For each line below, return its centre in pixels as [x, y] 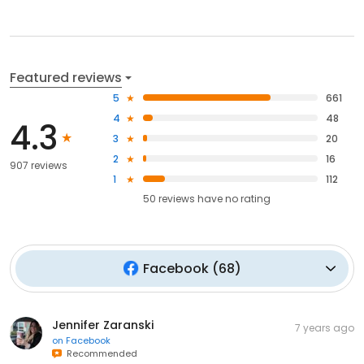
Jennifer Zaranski [103, 325]
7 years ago [325, 327]
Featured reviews [66, 77]
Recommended [100, 353]
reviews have [191, 198]
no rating [248, 198]
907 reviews [39, 166]
